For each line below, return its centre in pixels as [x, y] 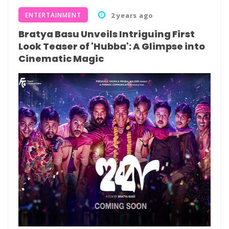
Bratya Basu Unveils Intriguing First [107, 34]
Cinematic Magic [61, 59]
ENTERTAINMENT [53, 15]
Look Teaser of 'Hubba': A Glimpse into [112, 46]
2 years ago [132, 15]
